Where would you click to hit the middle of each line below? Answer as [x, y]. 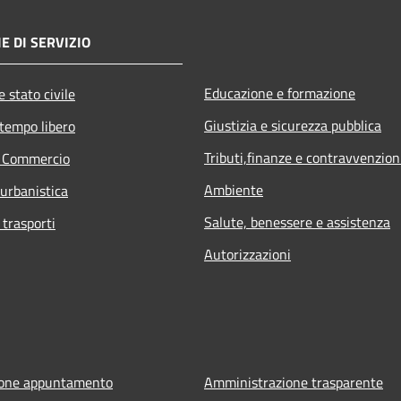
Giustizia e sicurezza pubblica [293, 125]
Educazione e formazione [280, 93]
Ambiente [234, 189]
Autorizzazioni [247, 254]
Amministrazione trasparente [294, 382]
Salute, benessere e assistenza [297, 222]
